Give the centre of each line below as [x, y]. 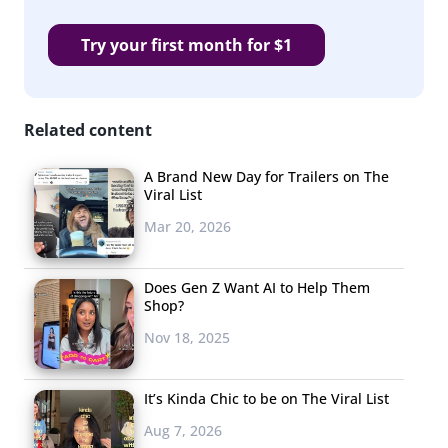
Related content [88, 129]
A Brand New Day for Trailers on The [266, 176]
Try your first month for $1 [186, 44]
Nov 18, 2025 [187, 337]
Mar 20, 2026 [187, 226]
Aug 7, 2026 [183, 430]
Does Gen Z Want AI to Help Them [257, 287]
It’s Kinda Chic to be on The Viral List [266, 398]
